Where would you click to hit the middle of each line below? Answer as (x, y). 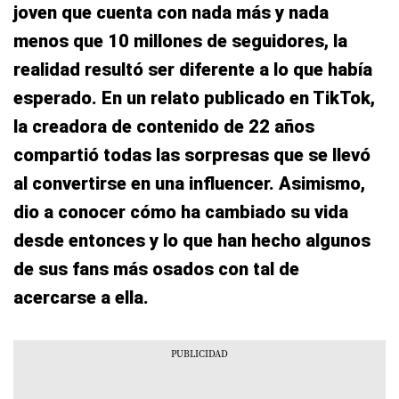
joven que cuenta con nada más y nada (171, 12)
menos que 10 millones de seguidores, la (180, 41)
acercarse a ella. (81, 297)
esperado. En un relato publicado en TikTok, (194, 98)
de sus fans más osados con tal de (156, 269)
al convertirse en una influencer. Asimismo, (189, 183)
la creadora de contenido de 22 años (164, 126)
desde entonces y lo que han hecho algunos (192, 240)
